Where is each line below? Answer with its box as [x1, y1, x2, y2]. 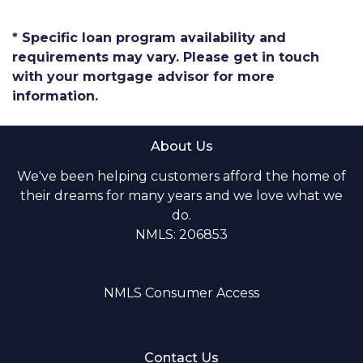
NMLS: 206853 [135, 227, 228, 243]
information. [12, 88, 98, 105]
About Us [150, 139, 213, 155]
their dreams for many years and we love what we [20, 188, 343, 204]
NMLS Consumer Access [104, 285, 259, 301]
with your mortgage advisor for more [12, 69, 275, 85]
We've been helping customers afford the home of [17, 169, 346, 185]
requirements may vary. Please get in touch [12, 49, 319, 66]
